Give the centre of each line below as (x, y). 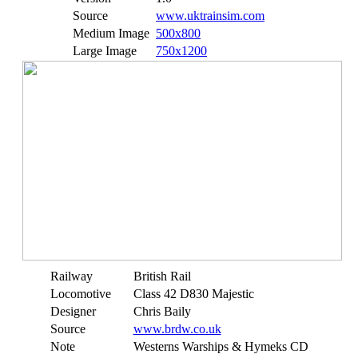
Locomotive (80, 294)
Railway (71, 276)
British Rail (162, 276)
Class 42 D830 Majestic (193, 294)
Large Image (105, 51)
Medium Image (111, 33)
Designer (73, 311)
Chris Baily (162, 311)
